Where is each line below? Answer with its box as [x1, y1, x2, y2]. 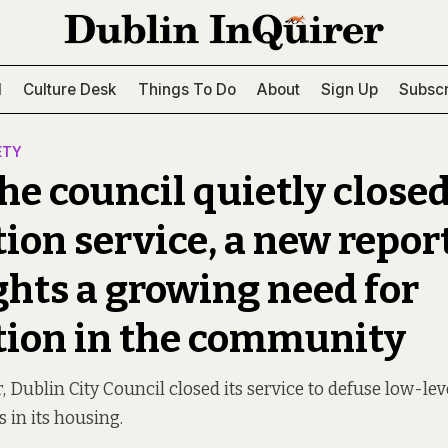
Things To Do [137, 79, 236, 99]
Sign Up [321, 79, 378, 99]
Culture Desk [23, 79, 117, 99]
